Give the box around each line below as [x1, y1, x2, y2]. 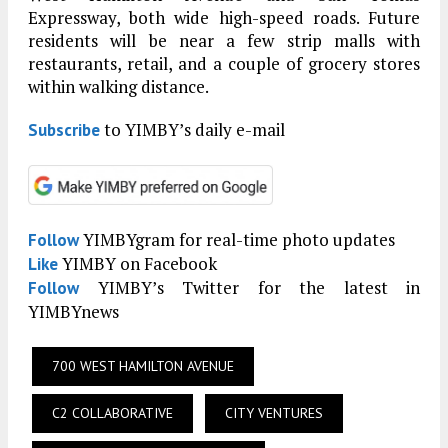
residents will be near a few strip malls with [28, 29, 420, 53]
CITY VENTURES [225, 404, 323, 423]
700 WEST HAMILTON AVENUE [52, 357, 234, 376]
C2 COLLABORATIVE [52, 404, 173, 423]
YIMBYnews [28, 300, 119, 324]
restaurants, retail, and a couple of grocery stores [28, 52, 420, 76]
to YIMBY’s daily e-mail [100, 118, 285, 142]
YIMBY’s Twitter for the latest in [79, 276, 420, 300]
